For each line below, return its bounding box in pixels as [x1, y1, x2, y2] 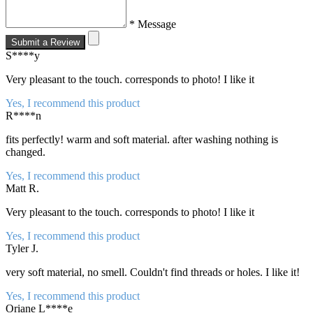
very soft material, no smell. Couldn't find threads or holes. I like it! [6, 265, 300, 278]
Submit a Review [11, 36, 80, 48]
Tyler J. [6, 242, 38, 254]
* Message [129, 17, 176, 30]
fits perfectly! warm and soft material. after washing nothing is [6, 133, 278, 145]
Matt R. [6, 182, 39, 194]
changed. [6, 145, 45, 158]
